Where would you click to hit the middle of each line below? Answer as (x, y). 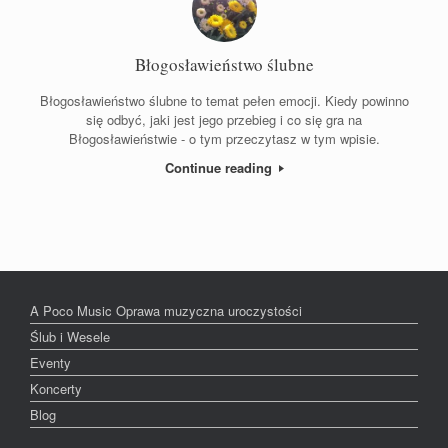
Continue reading (220, 167)
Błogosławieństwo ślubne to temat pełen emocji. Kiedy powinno (224, 100)
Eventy (50, 363)
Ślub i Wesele (70, 337)
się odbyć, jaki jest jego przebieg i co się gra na (224, 119)
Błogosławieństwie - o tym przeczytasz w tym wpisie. (224, 138)
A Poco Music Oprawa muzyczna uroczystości (166, 311)
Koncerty (56, 389)
